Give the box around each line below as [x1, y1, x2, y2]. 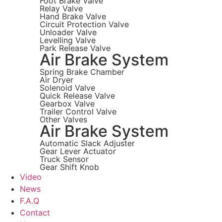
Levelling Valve [40, 35, 96, 45]
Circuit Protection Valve [40, 19, 129, 29]
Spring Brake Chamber [40, 66, 124, 77]
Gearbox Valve [40, 98, 95, 109]
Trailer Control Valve [40, 106, 116, 116]
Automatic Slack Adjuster [40, 138, 135, 148]
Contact [20, 207, 50, 218]
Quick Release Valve [40, 90, 115, 101]
